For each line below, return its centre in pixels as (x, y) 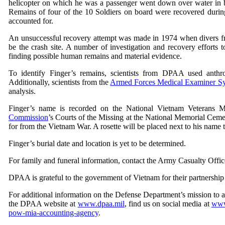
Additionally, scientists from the (60, 82)
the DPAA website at (43, 204)
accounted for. (31, 21)
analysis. (22, 91)
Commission (28, 118)
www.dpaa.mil (101, 204)
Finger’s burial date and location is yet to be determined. (97, 144)
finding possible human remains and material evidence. (95, 56)
